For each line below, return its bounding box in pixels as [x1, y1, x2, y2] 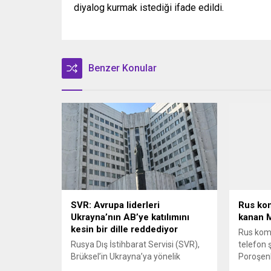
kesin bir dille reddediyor [71, 224, 178, 235]
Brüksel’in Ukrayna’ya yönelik [71, 252, 180, 262]
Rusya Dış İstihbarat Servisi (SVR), [71, 240, 200, 250]
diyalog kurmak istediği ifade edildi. [74, 2, 224, 14]
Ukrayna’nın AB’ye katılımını [71, 212, 189, 223]
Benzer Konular [88, 62, 157, 74]
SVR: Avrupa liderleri [71, 200, 160, 211]
